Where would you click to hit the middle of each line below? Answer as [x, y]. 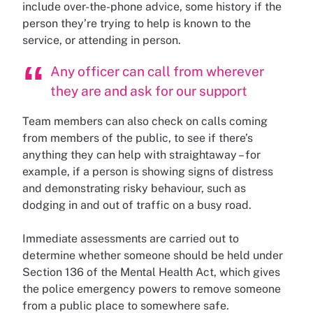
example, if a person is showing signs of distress [148, 171]
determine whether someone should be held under [153, 255]
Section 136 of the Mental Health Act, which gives [151, 272]
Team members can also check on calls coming [145, 121]
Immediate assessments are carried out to [131, 238]
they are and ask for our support [149, 90]
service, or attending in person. [102, 41]
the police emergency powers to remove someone [152, 289]
